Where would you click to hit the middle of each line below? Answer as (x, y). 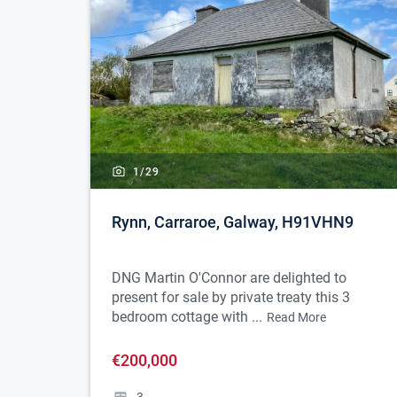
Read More (296, 318)
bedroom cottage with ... (187, 317)
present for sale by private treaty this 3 (231, 298)
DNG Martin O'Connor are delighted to (229, 278)
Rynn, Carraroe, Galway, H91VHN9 (233, 222)
